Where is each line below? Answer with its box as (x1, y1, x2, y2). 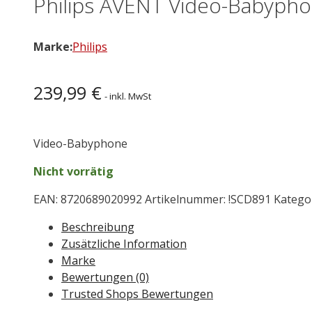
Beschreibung (61, 219, 134, 235)
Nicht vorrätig (33, 163, 114, 179)
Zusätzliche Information (61, 235, 187, 251)
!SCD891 (228, 191, 271, 207)
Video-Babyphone (33, 135, 127, 151)
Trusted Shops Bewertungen (61, 286, 213, 302)
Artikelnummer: (145, 191, 228, 207)
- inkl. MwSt (104, 89, 151, 102)
